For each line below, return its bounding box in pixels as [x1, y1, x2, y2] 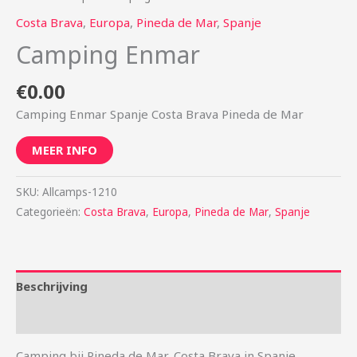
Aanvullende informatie [16, 309, 156, 326]
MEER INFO [32, 142, 97, 159]
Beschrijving [16, 277, 88, 294]
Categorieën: [16, 205, 84, 220]
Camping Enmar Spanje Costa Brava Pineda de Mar [16, 106, 304, 123]
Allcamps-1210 [42, 185, 117, 200]
